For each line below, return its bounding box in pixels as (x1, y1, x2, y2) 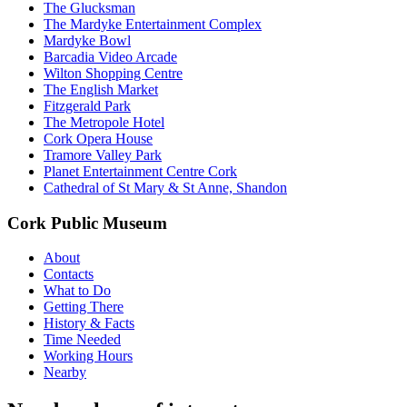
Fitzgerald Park (44, 97, 131, 114)
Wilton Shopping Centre (44, 65, 183, 81)
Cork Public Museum (7, 213, 167, 233)
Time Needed (44, 332, 121, 348)
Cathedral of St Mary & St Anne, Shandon (44, 179, 287, 195)
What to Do (44, 283, 111, 299)
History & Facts (44, 315, 134, 332)
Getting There (44, 299, 124, 315)
